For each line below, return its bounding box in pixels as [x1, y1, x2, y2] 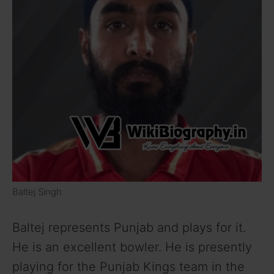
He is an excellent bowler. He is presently [12, 239, 252, 254]
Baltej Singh [12, 185, 62, 198]
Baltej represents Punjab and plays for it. [12, 220, 246, 235]
